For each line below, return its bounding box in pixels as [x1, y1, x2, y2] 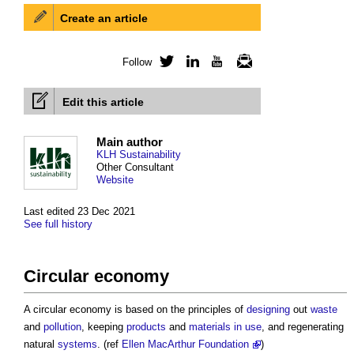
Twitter [177, 56, 209, 69]
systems [58, 338, 97, 351]
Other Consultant [96, 161, 174, 174]
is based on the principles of [111, 303, 247, 316]
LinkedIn [202, 56, 245, 69]
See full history [24, 218, 92, 231]
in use [234, 321, 262, 333]
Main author [96, 135, 163, 149]
